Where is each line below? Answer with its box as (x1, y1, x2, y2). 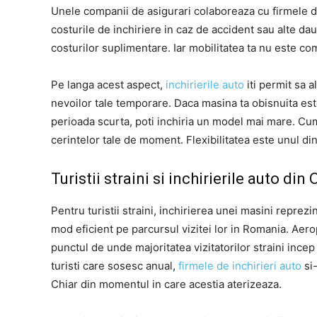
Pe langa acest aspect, (51, 77, 166, 91)
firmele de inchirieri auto (178, 258, 301, 272)
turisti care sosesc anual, (51, 258, 178, 272)
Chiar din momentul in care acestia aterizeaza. (51, 277, 282, 291)
